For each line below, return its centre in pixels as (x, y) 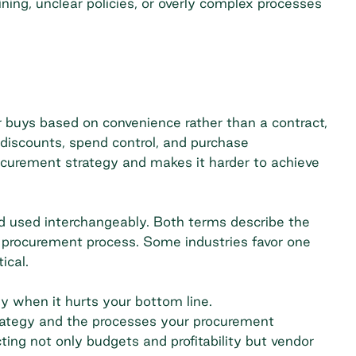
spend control (112, 141)
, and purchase (202, 141)
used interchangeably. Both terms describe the (157, 221)
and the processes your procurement (154, 320)
